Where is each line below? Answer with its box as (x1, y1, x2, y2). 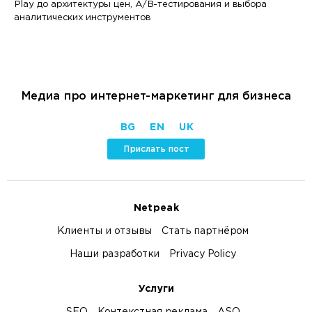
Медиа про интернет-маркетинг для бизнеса (21, 90, 291, 101)
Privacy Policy (169, 249, 236, 260)
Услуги (138, 283, 174, 295)
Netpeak (133, 203, 179, 214)
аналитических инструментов (14, 13, 150, 23)
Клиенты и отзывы (56, 226, 152, 237)
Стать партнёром (161, 226, 249, 237)
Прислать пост (123, 144, 189, 153)
